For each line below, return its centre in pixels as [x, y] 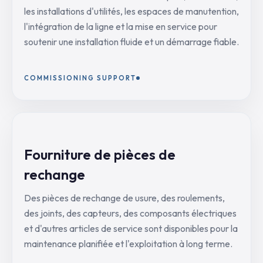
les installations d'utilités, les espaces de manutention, [131, 11]
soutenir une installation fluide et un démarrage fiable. [131, 42]
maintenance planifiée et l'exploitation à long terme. [128, 244]
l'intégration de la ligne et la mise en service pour [121, 26]
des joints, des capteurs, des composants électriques [130, 213]
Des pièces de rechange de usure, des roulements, [124, 198]
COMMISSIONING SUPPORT [80, 78]
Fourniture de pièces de [100, 154]
